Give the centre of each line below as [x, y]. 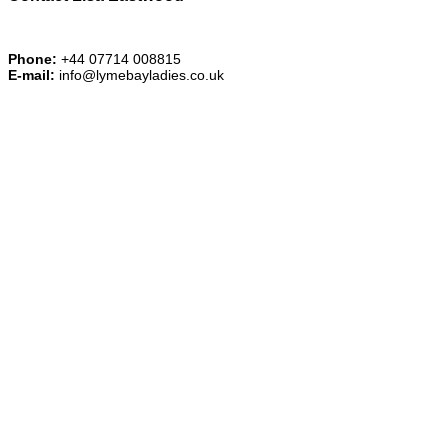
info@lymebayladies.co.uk [139, 74]
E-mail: [31, 74]
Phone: [32, 58]
